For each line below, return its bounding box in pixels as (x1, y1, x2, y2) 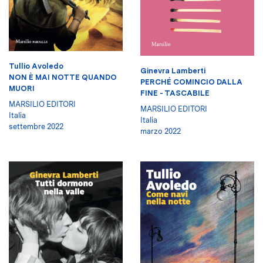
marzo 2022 (140, 126, 181, 136)
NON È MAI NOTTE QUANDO (9, 73, 117, 82)
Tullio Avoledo (9, 62, 63, 71)
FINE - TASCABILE (140, 88, 210, 97)
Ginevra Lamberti (140, 66, 205, 75)
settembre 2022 (9, 122, 63, 131)
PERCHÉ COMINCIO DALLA (140, 77, 242, 86)
